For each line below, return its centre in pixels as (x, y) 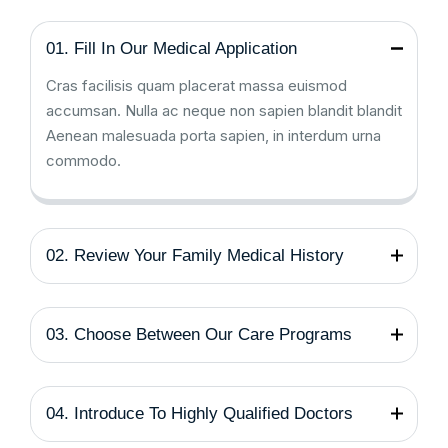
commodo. (83, 161)
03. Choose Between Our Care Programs (199, 335)
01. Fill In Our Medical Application (171, 49)
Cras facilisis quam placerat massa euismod (196, 86)
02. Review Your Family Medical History (195, 256)
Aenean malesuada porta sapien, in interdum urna (213, 136)
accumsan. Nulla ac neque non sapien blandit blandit (224, 111)
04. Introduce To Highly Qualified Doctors (199, 414)
